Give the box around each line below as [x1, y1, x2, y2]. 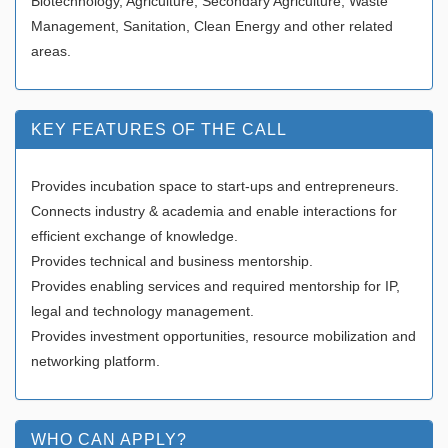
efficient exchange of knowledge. [31, 227, 238, 244]
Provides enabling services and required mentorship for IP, [31, 277, 400, 294]
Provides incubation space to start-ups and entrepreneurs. [31, 177, 399, 194]
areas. [31, 42, 71, 59]
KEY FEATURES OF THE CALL [31, 120, 287, 138]
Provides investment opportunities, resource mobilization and [31, 327, 416, 344]
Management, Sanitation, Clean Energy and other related [31, 17, 393, 34]
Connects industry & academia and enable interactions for [31, 202, 397, 219]
